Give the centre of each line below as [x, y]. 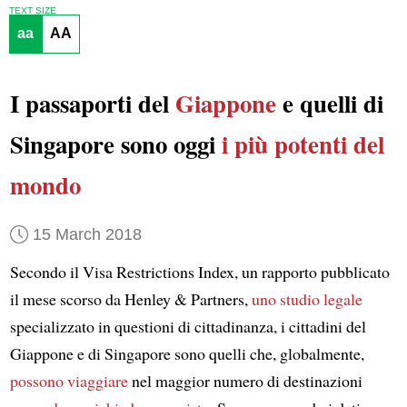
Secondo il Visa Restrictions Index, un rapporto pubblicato [199, 272]
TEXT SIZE [32, 10]
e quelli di [329, 104]
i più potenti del [303, 144]
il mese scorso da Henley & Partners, [130, 299]
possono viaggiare [69, 381]
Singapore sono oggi [115, 144]
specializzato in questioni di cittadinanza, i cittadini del [188, 327]
